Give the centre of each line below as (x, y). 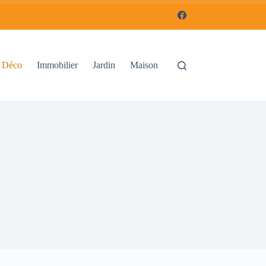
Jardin (104, 65)
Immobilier (58, 65)
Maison (144, 65)
